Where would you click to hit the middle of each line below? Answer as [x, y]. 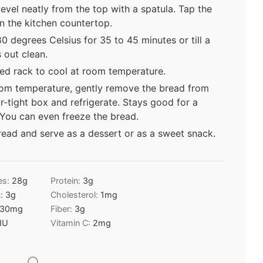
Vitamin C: [72, 222]
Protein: [67, 180]
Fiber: [63, 208]
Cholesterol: [75, 194]
